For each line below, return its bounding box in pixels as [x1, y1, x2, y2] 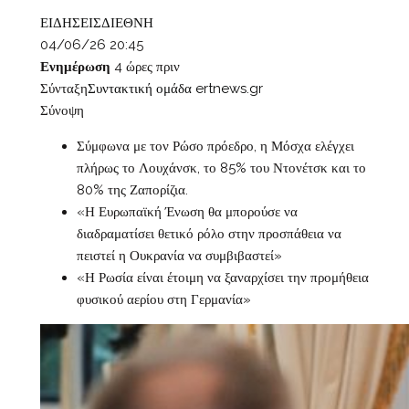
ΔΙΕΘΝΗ [100, 15, 153, 32]
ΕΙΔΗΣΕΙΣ [39, 15, 101, 32]
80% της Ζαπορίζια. [76, 182, 188, 199]
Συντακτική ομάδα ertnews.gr [87, 80, 263, 98]
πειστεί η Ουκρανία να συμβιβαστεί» [76, 247, 282, 265]
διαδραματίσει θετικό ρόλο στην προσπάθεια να [76, 225, 341, 243]
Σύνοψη [39, 102, 84, 120]
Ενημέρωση [39, 58, 110, 76]
